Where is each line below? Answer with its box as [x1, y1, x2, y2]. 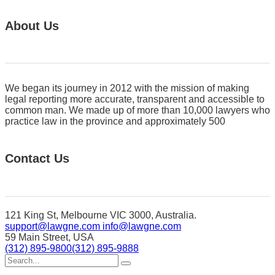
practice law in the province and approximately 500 [5, 116, 225, 127]
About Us [5, 18, 59, 33]
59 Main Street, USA [5, 231, 94, 242]
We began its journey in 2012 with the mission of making [5, 83, 249, 94]
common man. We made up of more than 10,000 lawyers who [5, 105, 270, 116]
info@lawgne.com [103, 220, 181, 231]
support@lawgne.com [5, 220, 103, 231]
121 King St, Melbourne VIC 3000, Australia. [5, 209, 196, 220]
